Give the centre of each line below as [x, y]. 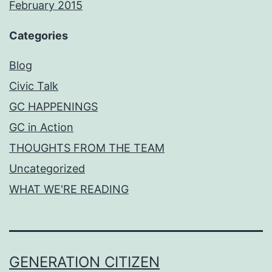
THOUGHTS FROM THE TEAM [87, 148]
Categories [39, 36]
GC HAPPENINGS [53, 107]
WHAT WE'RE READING [69, 189]
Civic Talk [34, 86]
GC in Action [41, 127]
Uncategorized [47, 169]
